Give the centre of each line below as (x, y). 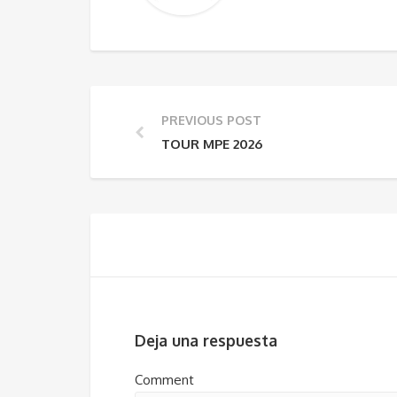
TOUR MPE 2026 (212, 144)
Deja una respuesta (206, 340)
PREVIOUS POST (211, 120)
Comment (164, 380)
